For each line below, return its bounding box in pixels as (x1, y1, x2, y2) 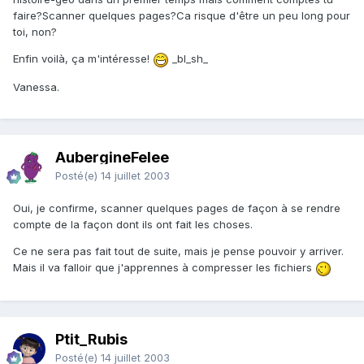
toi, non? (13, 25, 57, 39)
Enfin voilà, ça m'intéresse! (13, 52, 153, 66)
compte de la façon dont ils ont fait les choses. (13, 218, 253, 232)
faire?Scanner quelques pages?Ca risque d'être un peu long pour (13, 9, 350, 23)
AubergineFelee (55, 149, 169, 167)
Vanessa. (13, 80, 59, 93)
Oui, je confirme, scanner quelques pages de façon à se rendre (13, 201, 340, 215)
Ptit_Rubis (55, 331, 128, 349)
